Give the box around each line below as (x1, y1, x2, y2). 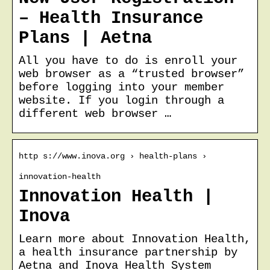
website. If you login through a (19, 93, 224, 107)
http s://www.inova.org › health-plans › (19, 151, 207, 161)
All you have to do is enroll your (19, 54, 237, 67)
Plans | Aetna (19, 28, 152, 48)
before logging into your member (19, 80, 224, 94)
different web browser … (19, 107, 171, 121)
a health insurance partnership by (19, 245, 237, 259)
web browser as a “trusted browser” (19, 67, 244, 81)
